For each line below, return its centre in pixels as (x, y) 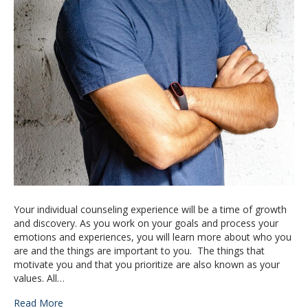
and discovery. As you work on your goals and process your (146, 223)
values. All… (39, 278)
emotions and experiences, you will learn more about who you (153, 236)
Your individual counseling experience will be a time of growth (150, 209)
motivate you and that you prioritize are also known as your (147, 264)
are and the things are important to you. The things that (139, 250)
